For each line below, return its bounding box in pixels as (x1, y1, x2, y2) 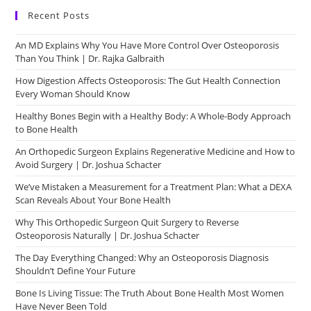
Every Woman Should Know (15, 87, 131, 100)
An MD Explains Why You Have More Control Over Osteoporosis (15, 39, 280, 51)
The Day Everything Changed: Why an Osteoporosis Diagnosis (15, 251, 269, 264)
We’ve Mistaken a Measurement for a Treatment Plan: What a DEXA (15, 180, 292, 193)
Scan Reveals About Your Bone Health (15, 194, 171, 206)
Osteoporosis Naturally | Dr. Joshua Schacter (15, 229, 200, 242)
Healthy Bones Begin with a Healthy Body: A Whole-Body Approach (15, 110, 292, 122)
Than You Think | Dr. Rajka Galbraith (15, 52, 165, 65)
